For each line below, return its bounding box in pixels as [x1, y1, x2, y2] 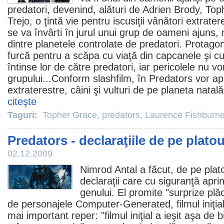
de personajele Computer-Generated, [7, 198, 176, 209]
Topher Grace [42, 110, 97, 120]
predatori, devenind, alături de [7, 4, 142, 15]
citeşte [7, 96, 36, 107]
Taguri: [7, 110, 40, 120]
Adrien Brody [142, 4, 199, 15]
